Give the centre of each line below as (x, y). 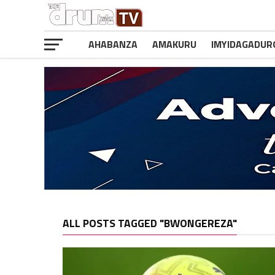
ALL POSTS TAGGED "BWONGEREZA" (150, 223)
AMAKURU (174, 44)
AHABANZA (113, 44)
